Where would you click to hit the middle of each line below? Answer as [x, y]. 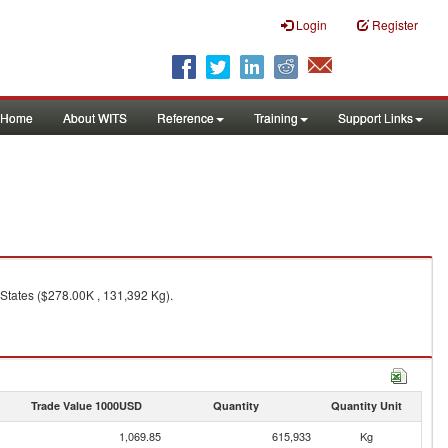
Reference [185, 117]
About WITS [95, 117]
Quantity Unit [366, 405]
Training [276, 117]
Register [395, 24]
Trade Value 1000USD [86, 405]
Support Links [375, 117]
